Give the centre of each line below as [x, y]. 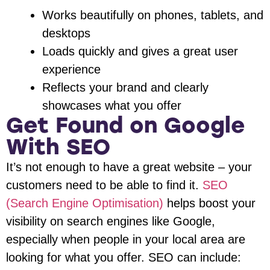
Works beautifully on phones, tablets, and [153, 15]
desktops [66, 33]
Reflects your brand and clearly [125, 88]
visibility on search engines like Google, [111, 221]
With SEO [58, 147]
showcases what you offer [112, 106]
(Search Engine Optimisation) [85, 203]
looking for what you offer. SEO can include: [124, 258]
